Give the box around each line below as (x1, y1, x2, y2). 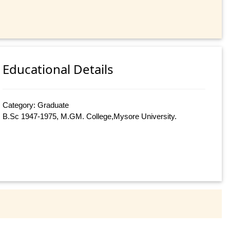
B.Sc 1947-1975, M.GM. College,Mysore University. (3, 112, 177, 121)
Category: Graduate (3, 101, 69, 110)
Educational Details (3, 61, 114, 78)
